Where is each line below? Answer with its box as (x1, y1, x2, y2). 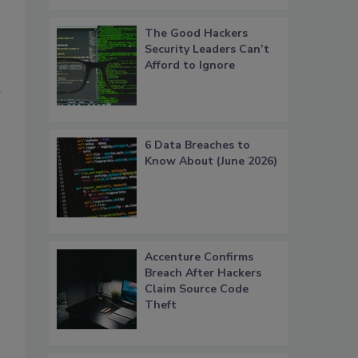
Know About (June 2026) (145, 153, 277, 169)
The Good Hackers (145, 26, 248, 42)
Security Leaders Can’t (145, 42, 269, 58)
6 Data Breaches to (145, 137, 250, 153)
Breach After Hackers (145, 265, 261, 281)
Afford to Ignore (145, 58, 235, 74)
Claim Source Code (145, 281, 249, 297)
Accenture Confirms (145, 249, 253, 265)
